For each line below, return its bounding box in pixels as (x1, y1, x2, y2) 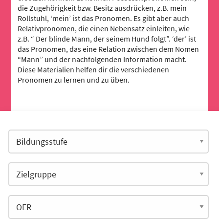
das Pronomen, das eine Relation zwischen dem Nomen (18, 44, 199, 54)
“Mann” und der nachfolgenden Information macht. (18, 54, 187, 65)
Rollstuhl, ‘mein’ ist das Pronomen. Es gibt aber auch (18, 13, 190, 23)
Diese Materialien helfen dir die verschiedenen (18, 65, 170, 75)
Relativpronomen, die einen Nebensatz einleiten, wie (18, 23, 190, 34)
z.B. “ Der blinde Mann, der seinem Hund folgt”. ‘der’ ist (18, 34, 197, 44)
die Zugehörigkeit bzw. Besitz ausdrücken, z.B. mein (18, 3, 187, 13)
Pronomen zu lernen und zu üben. (18, 75, 130, 85)
